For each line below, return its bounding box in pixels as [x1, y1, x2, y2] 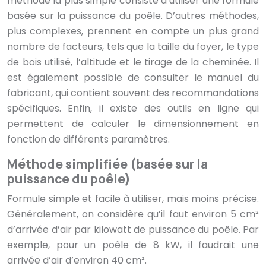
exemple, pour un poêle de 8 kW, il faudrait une [7, 238, 259, 252]
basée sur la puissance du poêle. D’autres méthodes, [7, 9, 259, 23]
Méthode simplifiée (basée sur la [7, 156, 208, 173]
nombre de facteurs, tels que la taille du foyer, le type [7, 40, 259, 54]
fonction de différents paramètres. [7, 132, 170, 147]
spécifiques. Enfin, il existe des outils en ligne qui [7, 102, 259, 116]
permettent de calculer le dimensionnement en [7, 117, 259, 131]
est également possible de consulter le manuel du [7, 71, 259, 85]
